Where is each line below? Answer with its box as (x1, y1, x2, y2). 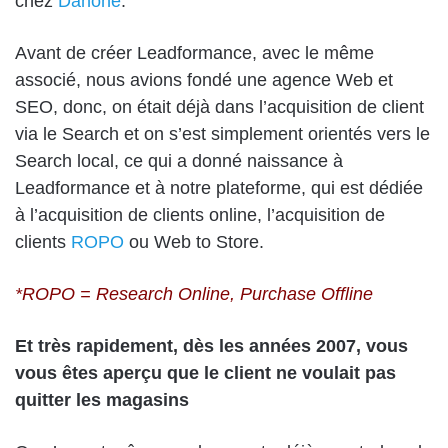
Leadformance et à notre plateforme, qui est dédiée (15, 178, 423, 199)
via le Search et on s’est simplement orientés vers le (15, 124, 430, 145)
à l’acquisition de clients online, (15, 205, 262, 226)
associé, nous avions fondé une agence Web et (15, 70, 393, 91)
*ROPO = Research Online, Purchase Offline (15, 284, 373, 305)
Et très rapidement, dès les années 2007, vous (15, 336, 408, 357)
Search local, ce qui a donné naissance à (15, 151, 343, 172)
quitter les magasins (15, 390, 189, 411)
